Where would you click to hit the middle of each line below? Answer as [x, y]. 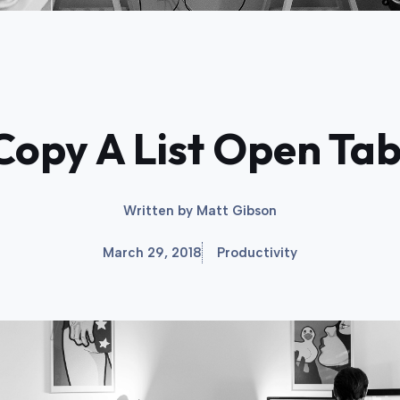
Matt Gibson [237, 211]
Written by [160, 211]
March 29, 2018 [152, 252]
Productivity [257, 252]
